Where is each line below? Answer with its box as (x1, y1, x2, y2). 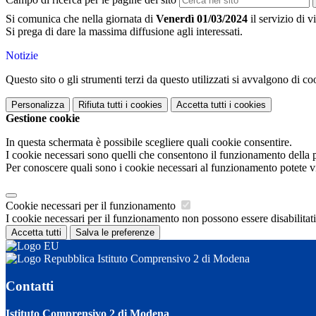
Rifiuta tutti (78, 99, 123, 111)
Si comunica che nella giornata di (6, 13, 156, 25)
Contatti (6, 278, 54, 293)
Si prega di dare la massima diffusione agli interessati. (6, 25, 243, 38)
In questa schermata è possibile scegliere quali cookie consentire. (6, 136, 292, 149)
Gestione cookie (6, 112, 80, 125)
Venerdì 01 (156, 13, 208, 25)
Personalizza (11, 99, 64, 111)
